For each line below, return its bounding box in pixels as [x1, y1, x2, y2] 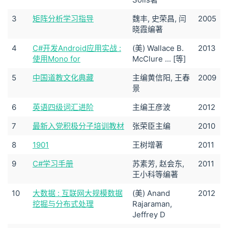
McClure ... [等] [132, 54, 186, 64]
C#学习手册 [33, 159, 73, 168]
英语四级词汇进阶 [33, 102, 94, 112]
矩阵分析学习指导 [33, 14, 94, 23]
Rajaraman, [132, 199, 172, 209]
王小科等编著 [132, 169, 178, 179]
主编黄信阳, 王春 [132, 73, 190, 82]
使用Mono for [33, 54, 80, 64]
